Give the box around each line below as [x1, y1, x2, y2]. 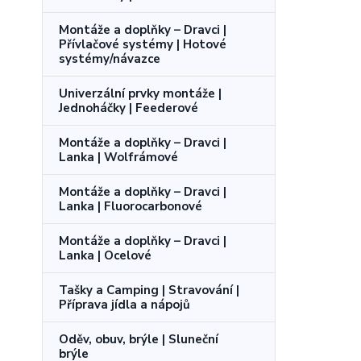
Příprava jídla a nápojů [59, 296, 190, 313]
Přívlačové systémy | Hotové [59, 35, 226, 52]
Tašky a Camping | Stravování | [59, 281, 239, 298]
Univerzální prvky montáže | [59, 85, 222, 102]
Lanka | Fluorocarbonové [59, 197, 202, 214]
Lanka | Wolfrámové [59, 148, 178, 165]
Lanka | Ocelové [59, 247, 151, 263]
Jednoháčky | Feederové [59, 99, 198, 116]
